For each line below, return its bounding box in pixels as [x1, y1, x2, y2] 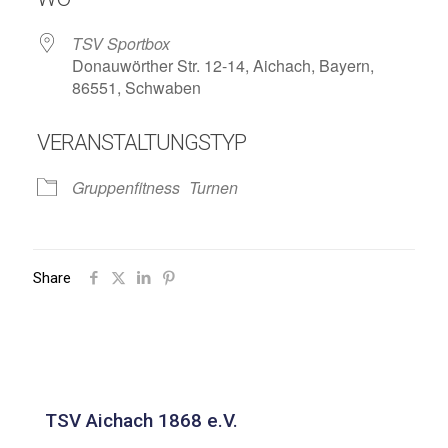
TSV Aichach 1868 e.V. [45, 409, 238, 432]
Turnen [188, 176, 238, 199]
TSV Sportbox [71, 32, 170, 55]
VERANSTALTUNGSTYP [36, 130, 246, 155]
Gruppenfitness [71, 176, 180, 199]
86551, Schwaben [71, 76, 201, 99]
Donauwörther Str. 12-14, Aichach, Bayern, [71, 54, 374, 77]
